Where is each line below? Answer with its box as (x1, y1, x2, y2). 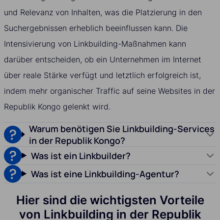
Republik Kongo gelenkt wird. (4, 101, 110, 111)
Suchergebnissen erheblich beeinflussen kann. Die (4, 23, 188, 33)
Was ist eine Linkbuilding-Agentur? (31, 167, 180, 180)
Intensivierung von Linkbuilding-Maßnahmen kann (4, 38, 186, 49)
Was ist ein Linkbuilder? (31, 149, 131, 162)
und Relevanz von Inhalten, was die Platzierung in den (4, 7, 202, 17)
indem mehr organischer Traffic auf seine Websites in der (4, 85, 215, 96)
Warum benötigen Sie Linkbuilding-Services (29, 122, 215, 135)
